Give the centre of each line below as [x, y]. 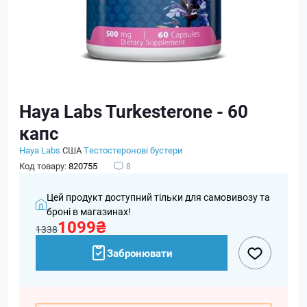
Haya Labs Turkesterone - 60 [134, 111]
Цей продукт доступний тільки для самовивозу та [158, 197]
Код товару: [44, 166]
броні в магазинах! [89, 211]
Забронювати [140, 253]
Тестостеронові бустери [133, 150]
